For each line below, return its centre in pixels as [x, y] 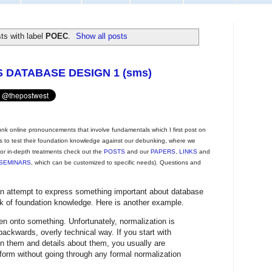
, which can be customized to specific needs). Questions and [116, 162]
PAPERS [163, 151]
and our [138, 151]
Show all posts [102, 36]
